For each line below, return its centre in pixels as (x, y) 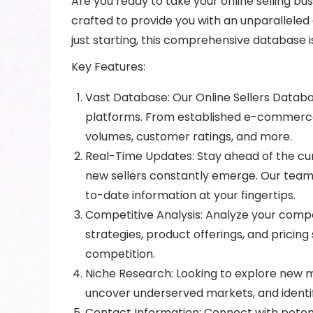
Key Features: (108, 67)
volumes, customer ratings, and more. (189, 137)
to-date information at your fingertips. (190, 195)
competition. (120, 254)
